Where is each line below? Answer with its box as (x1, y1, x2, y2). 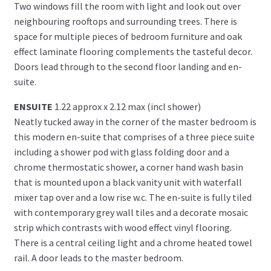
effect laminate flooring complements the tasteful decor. (13, 45, 252, 57)
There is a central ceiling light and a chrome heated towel (13, 236, 252, 249)
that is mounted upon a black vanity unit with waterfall (13, 175, 242, 188)
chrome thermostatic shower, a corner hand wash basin (13, 160, 243, 173)
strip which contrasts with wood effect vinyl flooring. (13, 221, 232, 233)
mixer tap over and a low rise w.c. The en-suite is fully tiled (13, 191, 252, 203)
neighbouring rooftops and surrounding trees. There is (13, 15, 237, 27)
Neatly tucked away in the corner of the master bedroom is (13, 115, 256, 128)
